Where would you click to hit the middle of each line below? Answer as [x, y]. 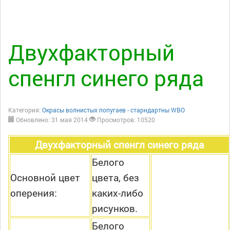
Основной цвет [45, 178]
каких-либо [118, 193]
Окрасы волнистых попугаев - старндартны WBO [113, 110]
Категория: [25, 110]
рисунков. [115, 208]
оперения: [34, 193]
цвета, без [116, 178]
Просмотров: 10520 [126, 120]
